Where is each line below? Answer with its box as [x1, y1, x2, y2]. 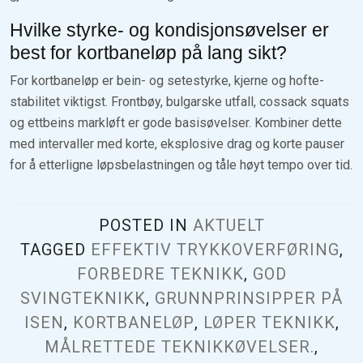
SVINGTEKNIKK [20, 288, 146, 308]
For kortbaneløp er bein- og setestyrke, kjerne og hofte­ [10, 72, 324, 88]
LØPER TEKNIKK [203, 312, 335, 332]
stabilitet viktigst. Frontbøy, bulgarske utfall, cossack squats [10, 93, 349, 109]
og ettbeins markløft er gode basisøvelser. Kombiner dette [10, 114, 342, 130]
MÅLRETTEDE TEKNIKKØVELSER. [45, 336, 314, 357]
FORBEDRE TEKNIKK [76, 263, 244, 284]
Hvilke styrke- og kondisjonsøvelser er [10, 19, 329, 41]
